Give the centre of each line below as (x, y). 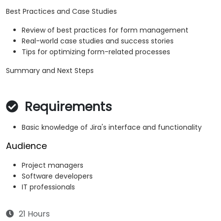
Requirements (67, 107)
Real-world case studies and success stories (98, 41)
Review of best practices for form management (105, 30)
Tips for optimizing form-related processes (96, 52)
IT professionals (48, 187)
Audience (26, 146)
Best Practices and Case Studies (61, 12)
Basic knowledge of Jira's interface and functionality (112, 128)
